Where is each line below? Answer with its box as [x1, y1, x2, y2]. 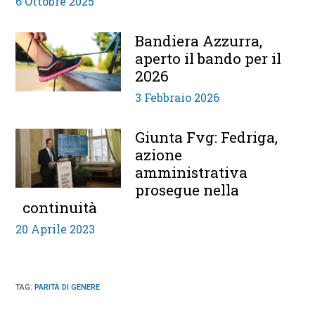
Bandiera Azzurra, [135, 30, 263, 51]
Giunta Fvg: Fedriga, [135, 127, 278, 147]
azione [135, 144, 183, 165]
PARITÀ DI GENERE [34, 282, 101, 292]
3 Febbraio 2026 [135, 89, 220, 105]
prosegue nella [135, 179, 240, 200]
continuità [22, 197, 98, 217]
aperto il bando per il [135, 48, 282, 68]
